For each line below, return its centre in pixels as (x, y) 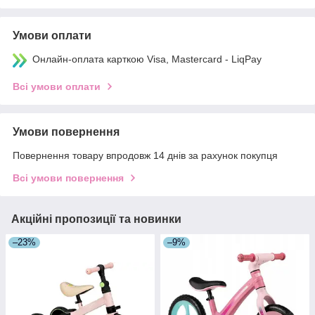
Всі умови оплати (57, 86)
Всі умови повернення (68, 178)
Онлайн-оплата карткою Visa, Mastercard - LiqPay (147, 59)
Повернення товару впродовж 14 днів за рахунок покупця (145, 155)
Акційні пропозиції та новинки (96, 219)
